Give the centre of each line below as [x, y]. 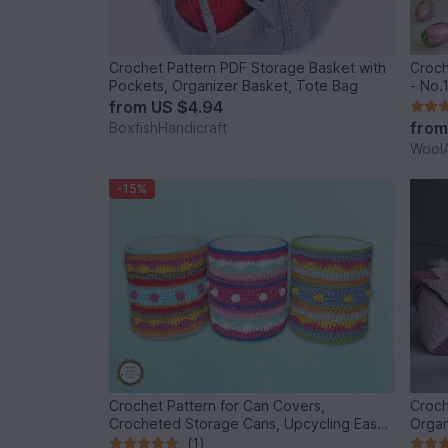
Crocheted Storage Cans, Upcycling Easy [247, 423]
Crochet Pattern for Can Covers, [217, 405]
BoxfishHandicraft [168, 128]
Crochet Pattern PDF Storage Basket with [248, 68]
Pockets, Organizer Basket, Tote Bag [234, 86]
